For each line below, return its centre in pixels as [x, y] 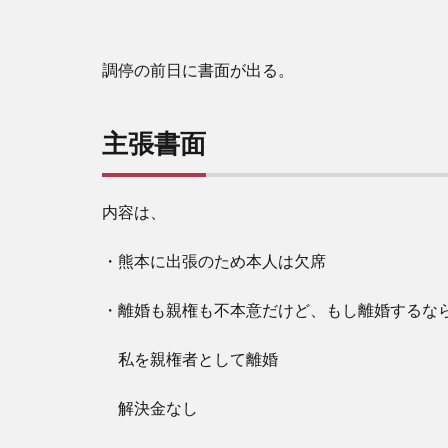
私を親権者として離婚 [190, 359]
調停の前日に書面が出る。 [198, 70]
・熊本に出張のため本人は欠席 [214, 261]
